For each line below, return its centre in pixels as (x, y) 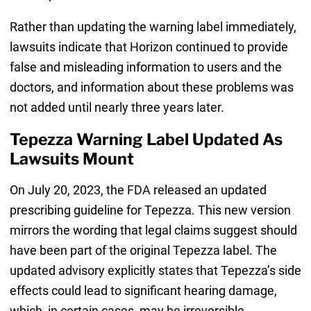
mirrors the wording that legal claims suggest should (153, 230)
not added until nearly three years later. (117, 108)
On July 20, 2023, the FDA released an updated (138, 190)
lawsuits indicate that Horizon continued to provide (149, 47)
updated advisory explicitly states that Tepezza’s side (155, 271)
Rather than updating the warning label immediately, (153, 27)
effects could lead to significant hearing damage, (143, 291)
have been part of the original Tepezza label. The (143, 251)
